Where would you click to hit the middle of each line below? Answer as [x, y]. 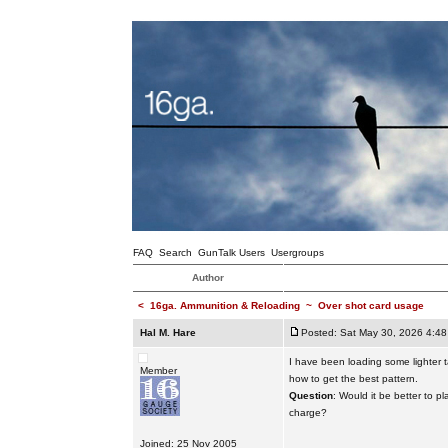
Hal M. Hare [167, 332]
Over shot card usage [370, 305]
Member [158, 370]
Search [175, 252]
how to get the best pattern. [353, 378]
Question [310, 395]
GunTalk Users [231, 252]
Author [207, 277]
